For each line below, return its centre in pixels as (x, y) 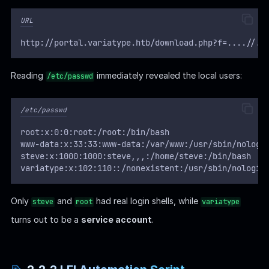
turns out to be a (46, 220)
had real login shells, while (147, 201)
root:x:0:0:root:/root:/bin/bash (95, 132)
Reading (28, 76)
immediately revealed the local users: (168, 76)
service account (116, 220)
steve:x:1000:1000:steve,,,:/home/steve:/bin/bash (135, 156)
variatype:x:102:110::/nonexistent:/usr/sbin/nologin (143, 168)
